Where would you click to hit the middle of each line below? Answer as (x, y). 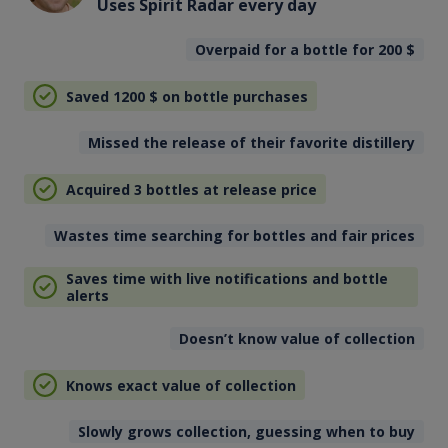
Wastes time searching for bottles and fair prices (235, 236)
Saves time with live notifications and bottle (226, 279)
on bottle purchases (232, 96)
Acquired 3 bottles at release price (191, 189)
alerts (87, 296)
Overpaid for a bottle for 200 (301, 50)
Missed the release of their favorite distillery (252, 143)
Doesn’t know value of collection (297, 339)
